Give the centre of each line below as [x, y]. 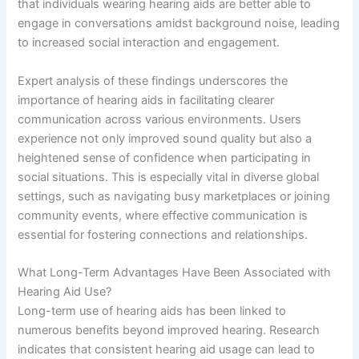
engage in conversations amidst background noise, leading [179, 24]
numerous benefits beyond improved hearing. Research [169, 331]
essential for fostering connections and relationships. [163, 234]
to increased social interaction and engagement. [149, 43]
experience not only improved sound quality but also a [165, 138]
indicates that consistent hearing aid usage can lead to [167, 350]
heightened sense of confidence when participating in [165, 157]
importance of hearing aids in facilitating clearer [146, 100]
